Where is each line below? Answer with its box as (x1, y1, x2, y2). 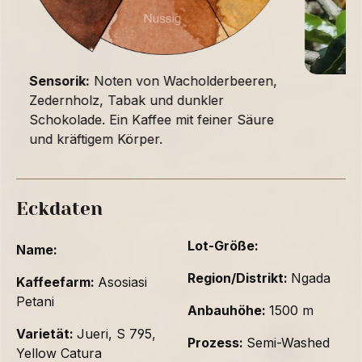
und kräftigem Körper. (29, 131, 162, 148)
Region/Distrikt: (187, 270, 291, 287)
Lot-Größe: (187, 238, 259, 255)
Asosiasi (98, 274, 147, 291)
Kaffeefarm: (16, 274, 98, 291)
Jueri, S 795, (77, 326, 156, 343)
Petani (16, 293, 54, 310)
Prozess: (187, 335, 246, 351)
